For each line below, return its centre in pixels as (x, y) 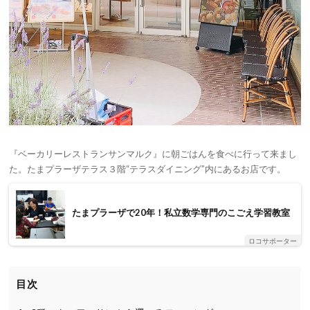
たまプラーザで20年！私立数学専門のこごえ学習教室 (181, 212)
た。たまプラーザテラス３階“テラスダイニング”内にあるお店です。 (148, 168)
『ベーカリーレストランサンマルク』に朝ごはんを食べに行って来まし (153, 153)
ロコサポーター (272, 240)
